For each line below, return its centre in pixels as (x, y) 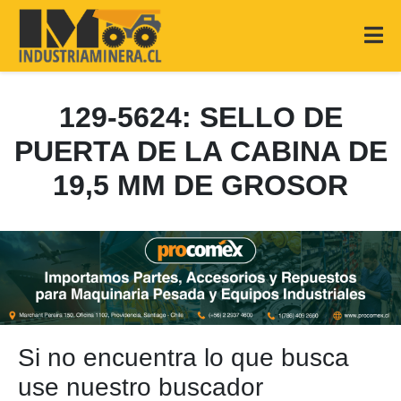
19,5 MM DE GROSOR (200, 185)
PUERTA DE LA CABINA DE (200, 151)
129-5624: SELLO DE (200, 117)
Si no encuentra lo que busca (183, 358)
